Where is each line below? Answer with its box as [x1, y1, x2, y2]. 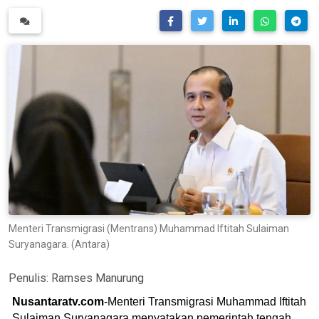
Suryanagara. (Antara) [9, 238, 110, 250]
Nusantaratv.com [12, 295, 104, 308]
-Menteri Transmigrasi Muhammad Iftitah [104, 295, 306, 308]
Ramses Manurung [51, 271, 144, 285]
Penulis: [9, 271, 51, 285]
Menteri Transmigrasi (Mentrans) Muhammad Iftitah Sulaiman [9, 222, 289, 234]
